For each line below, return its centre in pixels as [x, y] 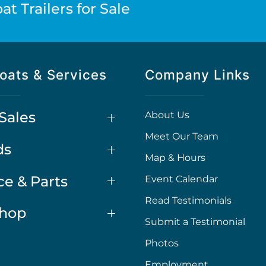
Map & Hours [175, 158]
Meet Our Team [182, 137]
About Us [167, 115]
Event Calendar [181, 179]
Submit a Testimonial [195, 222]
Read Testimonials [188, 201]
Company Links [197, 75]
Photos [162, 243]
